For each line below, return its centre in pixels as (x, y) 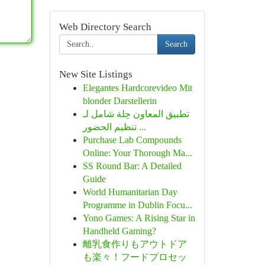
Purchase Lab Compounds (132, 140)
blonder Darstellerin (119, 101)
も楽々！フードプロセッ (135, 257)
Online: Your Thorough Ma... (137, 153)
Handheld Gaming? (119, 231)
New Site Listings (96, 74)
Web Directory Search (105, 27)
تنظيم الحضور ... (141, 127)
